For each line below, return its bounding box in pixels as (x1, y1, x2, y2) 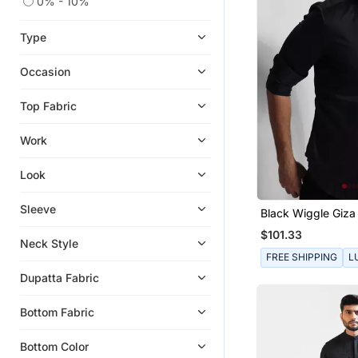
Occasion (20, 64, 70, 78)
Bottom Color (20, 339, 89, 353)
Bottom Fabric (20, 304, 94, 319)
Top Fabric (20, 98, 77, 113)
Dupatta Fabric (20, 270, 99, 284)
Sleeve (20, 201, 56, 216)
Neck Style (20, 236, 78, 250)
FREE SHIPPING (265, 251, 337, 264)
